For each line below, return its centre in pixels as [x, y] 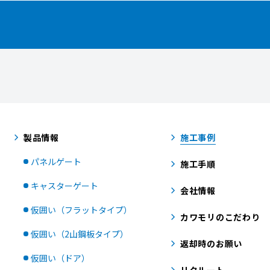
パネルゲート [56, 162]
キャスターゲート [64, 186]
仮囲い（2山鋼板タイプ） [80, 234]
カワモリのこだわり [220, 217]
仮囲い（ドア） [60, 258]
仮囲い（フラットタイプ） [81, 210]
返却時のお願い [211, 243]
